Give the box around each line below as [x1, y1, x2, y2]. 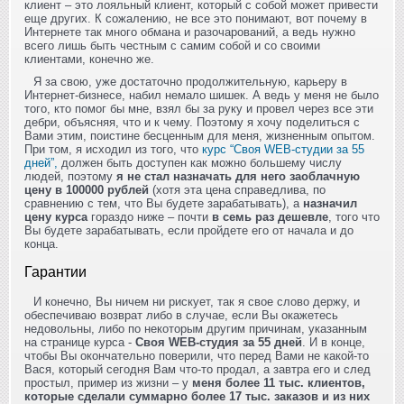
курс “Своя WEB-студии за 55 [202, 142, 364, 156]
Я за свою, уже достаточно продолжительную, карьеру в [33, 74, 347, 88]
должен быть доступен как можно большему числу [58, 155, 342, 170]
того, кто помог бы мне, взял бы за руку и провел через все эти [24, 101, 373, 115]
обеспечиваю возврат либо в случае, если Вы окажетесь [24, 308, 338, 322]
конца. [24, 236, 59, 251]
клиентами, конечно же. [24, 51, 154, 66]
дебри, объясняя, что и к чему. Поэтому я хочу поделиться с [24, 115, 360, 129]
